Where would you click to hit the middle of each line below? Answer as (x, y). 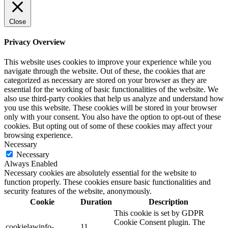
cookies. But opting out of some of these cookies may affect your (108, 126)
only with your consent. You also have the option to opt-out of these (112, 117)
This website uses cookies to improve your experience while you (108, 62)
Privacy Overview (35, 42)
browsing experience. (38, 135)
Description (168, 202)
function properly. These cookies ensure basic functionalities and (107, 182)
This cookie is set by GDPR (159, 213)
